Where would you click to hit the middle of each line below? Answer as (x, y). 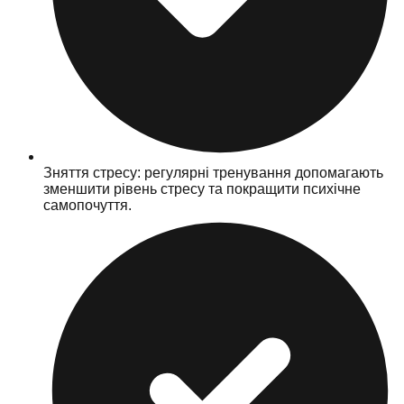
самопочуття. (87, 205)
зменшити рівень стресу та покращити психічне (202, 188)
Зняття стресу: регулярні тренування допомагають (213, 172)
